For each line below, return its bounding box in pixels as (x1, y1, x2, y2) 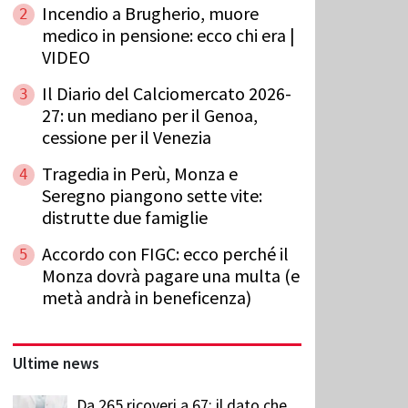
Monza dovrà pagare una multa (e (42, 263, 300, 287)
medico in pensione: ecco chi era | (42, 23, 295, 46)
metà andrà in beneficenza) (42, 285, 251, 309)
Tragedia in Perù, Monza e (42, 161, 238, 185)
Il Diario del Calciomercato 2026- (42, 81, 291, 105)
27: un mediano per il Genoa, (42, 103, 258, 127)
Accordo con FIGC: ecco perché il (42, 241, 289, 265)
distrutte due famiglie (42, 205, 208, 229)
